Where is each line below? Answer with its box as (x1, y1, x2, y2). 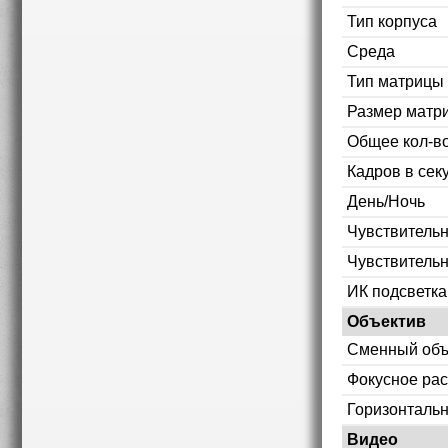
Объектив (347, 312, 426, 330)
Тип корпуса (347, 12, 437, 30)
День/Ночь (347, 192, 425, 210)
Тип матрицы (347, 72, 444, 90)
